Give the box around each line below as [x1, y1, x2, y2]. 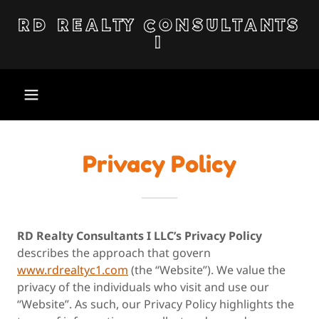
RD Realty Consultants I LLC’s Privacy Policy [17, 228, 262, 244]
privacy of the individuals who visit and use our [17, 279, 269, 295]
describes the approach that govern [17, 245, 211, 261]
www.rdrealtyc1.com [17, 262, 128, 278]
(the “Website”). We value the [128, 262, 286, 278]
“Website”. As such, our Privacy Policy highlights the [17, 296, 294, 312]
